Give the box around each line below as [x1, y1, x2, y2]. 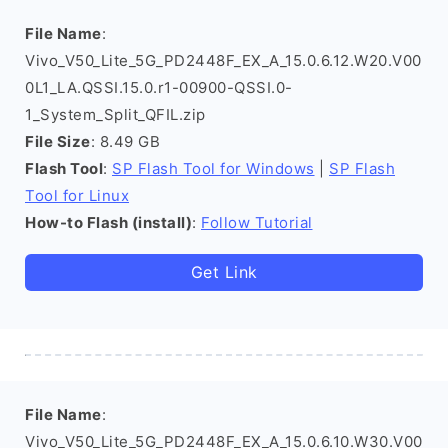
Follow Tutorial [201, 213, 313, 232]
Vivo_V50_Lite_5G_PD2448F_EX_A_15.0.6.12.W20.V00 [25, 51, 422, 70]
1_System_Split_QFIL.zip [25, 105, 206, 124]
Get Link [190, 262, 258, 282]
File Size [25, 132, 91, 151]
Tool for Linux [25, 186, 129, 205]
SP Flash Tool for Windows [112, 159, 315, 178]
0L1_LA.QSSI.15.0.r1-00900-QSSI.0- [25, 78, 293, 97]
